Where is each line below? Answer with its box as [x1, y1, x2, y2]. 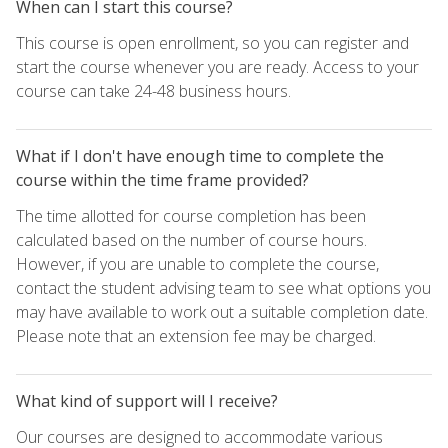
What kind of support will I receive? [16, 389, 278, 412]
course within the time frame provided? [16, 168, 309, 191]
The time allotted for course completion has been [16, 204, 366, 227]
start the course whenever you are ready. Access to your [16, 55, 419, 78]
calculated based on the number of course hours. [16, 228, 367, 251]
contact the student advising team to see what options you [16, 276, 431, 299]
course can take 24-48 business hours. [16, 79, 291, 102]
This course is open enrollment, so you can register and [16, 31, 409, 54]
